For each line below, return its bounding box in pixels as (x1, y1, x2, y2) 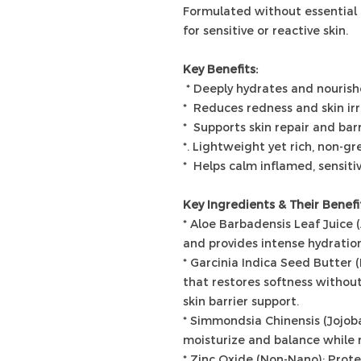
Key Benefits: (183, 62, 258, 77)
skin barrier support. (183, 294, 299, 309)
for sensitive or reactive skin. (183, 23, 348, 39)
